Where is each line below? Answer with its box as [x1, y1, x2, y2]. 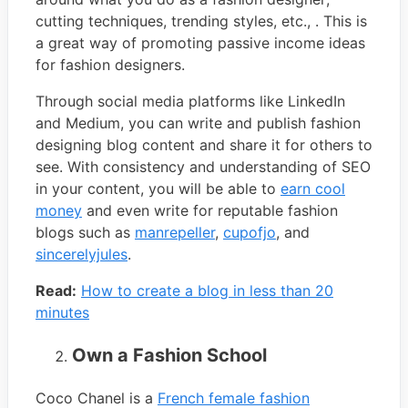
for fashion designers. [36, 55, 185, 74]
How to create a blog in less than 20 [81, 280, 333, 300]
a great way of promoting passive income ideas [36, 33, 365, 52]
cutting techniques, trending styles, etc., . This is [36, 11, 367, 30]
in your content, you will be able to [36, 178, 280, 198]
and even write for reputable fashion [82, 200, 338, 219]
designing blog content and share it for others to [36, 135, 372, 154]
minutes [36, 302, 89, 321]
